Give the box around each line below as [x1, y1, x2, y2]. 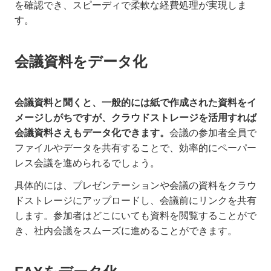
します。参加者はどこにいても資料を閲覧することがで [15, 211, 256, 221]
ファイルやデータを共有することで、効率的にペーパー [15, 143, 256, 154]
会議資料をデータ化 [15, 53, 147, 70]
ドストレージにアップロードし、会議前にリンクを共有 [15, 195, 256, 206]
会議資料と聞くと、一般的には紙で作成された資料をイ [15, 97, 256, 108]
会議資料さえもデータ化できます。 [15, 128, 169, 139]
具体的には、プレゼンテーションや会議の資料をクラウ [15, 180, 256, 191]
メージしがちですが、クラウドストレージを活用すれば [15, 113, 256, 123]
